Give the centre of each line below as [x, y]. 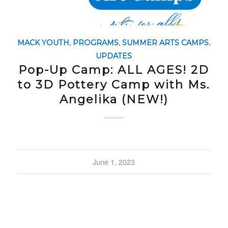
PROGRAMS [96, 42]
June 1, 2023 [114, 161]
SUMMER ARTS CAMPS [166, 42]
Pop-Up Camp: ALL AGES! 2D [114, 69]
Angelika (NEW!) [114, 99]
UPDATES [114, 56]
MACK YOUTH [44, 42]
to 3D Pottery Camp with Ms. [114, 84]
